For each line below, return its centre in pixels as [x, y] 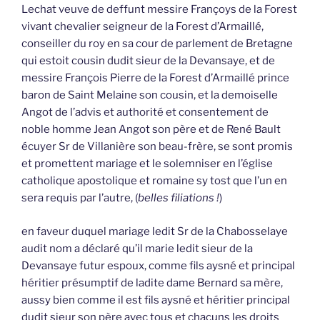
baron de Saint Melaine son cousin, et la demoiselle [150, 95]
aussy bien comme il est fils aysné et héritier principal [156, 300]
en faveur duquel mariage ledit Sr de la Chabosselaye [155, 231]
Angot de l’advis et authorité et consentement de [145, 112]
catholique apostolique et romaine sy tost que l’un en [154, 181]
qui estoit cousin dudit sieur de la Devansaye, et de [148, 61]
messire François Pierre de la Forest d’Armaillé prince [155, 78]
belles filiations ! [179, 198]
